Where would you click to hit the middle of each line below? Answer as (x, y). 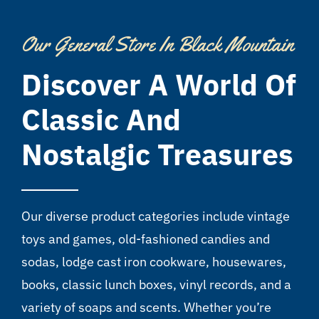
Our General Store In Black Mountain (157, 44)
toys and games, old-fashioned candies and (145, 239)
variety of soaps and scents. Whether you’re (146, 307)
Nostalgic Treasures (157, 154)
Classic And (101, 119)
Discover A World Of (158, 84)
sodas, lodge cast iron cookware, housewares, (153, 261)
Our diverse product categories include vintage (155, 216)
